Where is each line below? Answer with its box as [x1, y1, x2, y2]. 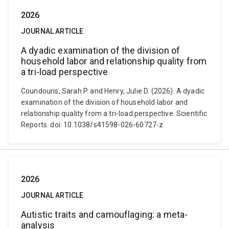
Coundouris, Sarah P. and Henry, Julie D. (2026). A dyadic [21, 87, 205, 95]
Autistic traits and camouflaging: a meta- [21, 209, 188, 220]
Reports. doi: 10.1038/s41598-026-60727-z [21, 121, 164, 129]
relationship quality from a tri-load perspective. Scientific [21, 109, 208, 118]
